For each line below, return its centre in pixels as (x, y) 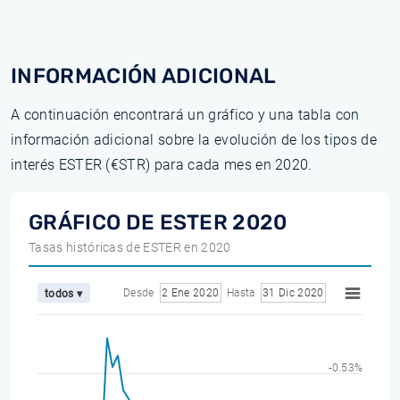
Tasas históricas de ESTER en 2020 (130, 247)
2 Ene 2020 (190, 293)
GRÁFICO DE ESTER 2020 (158, 222)
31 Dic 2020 (293, 293)
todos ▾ (64, 293)
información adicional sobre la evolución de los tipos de (194, 140)
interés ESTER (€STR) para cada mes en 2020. (162, 165)
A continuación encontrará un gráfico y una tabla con (185, 115)
